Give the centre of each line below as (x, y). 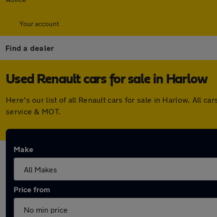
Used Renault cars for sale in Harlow (107, 79)
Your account (39, 23)
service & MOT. (33, 111)
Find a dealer (30, 48)
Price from (32, 189)
